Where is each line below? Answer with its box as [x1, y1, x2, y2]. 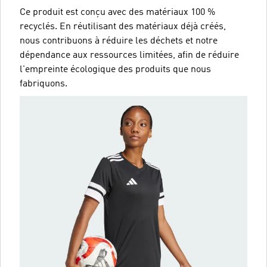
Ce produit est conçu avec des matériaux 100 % [20, 7, 215, 17]
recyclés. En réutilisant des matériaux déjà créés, [20, 21, 226, 32]
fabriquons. [20, 79, 67, 89]
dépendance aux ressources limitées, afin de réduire [20, 50, 239, 60]
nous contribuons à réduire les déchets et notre [20, 36, 218, 46]
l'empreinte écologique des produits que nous [20, 64, 211, 74]
